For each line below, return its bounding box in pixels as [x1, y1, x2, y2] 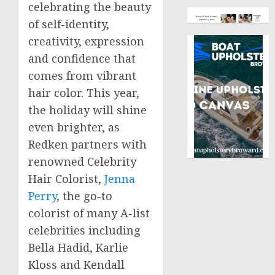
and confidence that [28, 51, 136, 66]
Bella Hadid [28, 240, 90, 255]
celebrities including [28, 223, 141, 238]
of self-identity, [28, 17, 109, 32]
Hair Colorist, [28, 171, 104, 187]
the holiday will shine [28, 103, 147, 118]
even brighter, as [28, 120, 120, 135]
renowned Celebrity [28, 154, 136, 169]
